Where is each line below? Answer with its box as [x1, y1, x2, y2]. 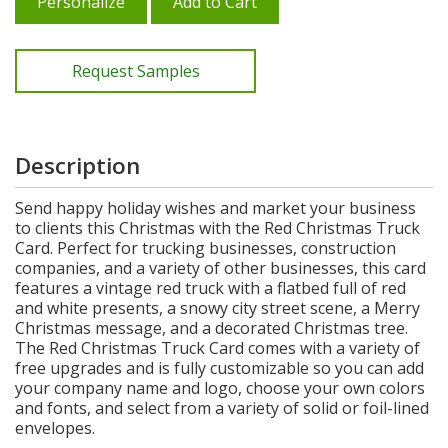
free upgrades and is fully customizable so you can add [15, 356, 424, 379]
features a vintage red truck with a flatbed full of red [15, 276, 406, 299]
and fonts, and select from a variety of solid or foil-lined [15, 396, 429, 419]
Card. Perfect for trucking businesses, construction [15, 236, 396, 259]
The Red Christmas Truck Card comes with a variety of [15, 336, 420, 359]
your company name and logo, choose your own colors [15, 376, 425, 399]
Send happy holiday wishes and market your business [15, 196, 416, 219]
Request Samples [71, 59, 200, 82]
